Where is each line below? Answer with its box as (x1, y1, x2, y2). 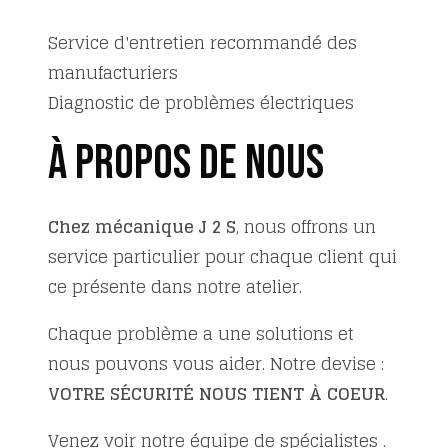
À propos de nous (48, 135, 324, 192)
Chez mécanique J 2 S (48, 211, 236, 242)
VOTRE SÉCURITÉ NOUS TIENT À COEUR (48, 378, 385, 409)
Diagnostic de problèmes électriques (48, 87, 354, 118)
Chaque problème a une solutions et (48, 318, 354, 349)
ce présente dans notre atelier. (48, 271, 302, 302)
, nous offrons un (236, 211, 376, 242)
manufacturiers (48, 57, 178, 88)
